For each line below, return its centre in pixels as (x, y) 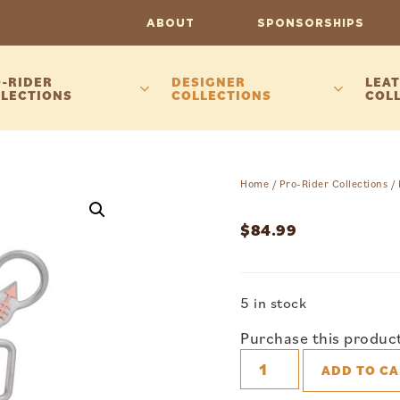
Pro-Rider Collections (333, 184)
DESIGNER (209, 81)
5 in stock (274, 302)
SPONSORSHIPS (310, 22)
